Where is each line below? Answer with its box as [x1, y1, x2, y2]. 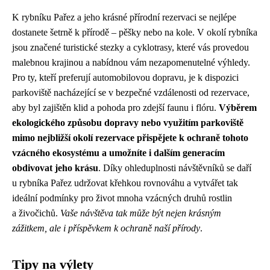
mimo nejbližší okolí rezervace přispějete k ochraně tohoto [12, 133, 248, 143]
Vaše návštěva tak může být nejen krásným [60, 208, 221, 219]
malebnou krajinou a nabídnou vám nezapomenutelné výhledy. [12, 57, 250, 68]
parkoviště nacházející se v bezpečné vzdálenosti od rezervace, [12, 87, 250, 98]
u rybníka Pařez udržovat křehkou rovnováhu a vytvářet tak [12, 178, 238, 189]
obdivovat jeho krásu [12, 163, 98, 174]
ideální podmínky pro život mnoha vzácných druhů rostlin [12, 193, 232, 204]
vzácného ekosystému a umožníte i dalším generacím [12, 148, 225, 159]
